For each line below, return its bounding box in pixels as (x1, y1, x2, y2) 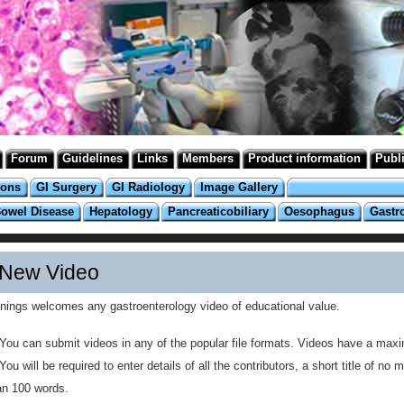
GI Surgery (36, 180, 96, 194)
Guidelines (62, 151, 123, 165)
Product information (248, 151, 361, 165)
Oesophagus (284, 205, 354, 218)
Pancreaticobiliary (168, 205, 269, 218)
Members (182, 151, 234, 165)
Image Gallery (200, 180, 278, 194)
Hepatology (89, 205, 152, 218)
